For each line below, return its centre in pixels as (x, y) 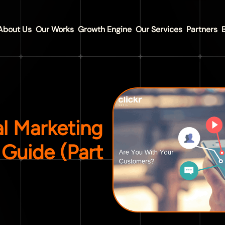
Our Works (55, 29)
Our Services (159, 29)
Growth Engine (105, 29)
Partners (202, 29)
